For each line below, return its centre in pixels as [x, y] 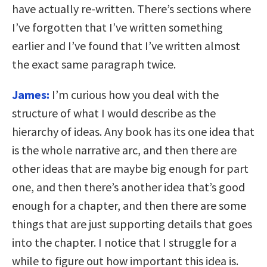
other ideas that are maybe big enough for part [130, 169]
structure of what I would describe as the [114, 113]
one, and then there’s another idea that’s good [128, 187]
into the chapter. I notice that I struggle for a [124, 243]
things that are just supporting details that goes [132, 224]
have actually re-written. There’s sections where [131, 9]
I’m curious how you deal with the [135, 95]
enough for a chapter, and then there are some [129, 206]
